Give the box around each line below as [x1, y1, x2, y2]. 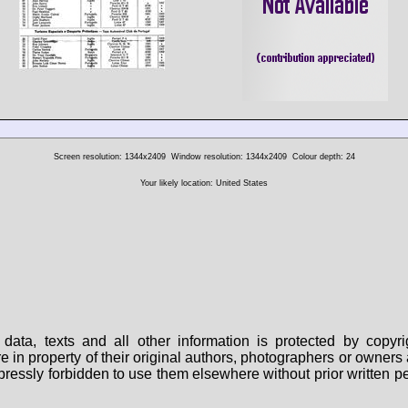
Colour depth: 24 [291, 151, 355, 161]
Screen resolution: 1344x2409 [53, 151, 166, 161]
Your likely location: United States [140, 178, 268, 188]
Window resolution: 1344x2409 [170, 151, 287, 161]
